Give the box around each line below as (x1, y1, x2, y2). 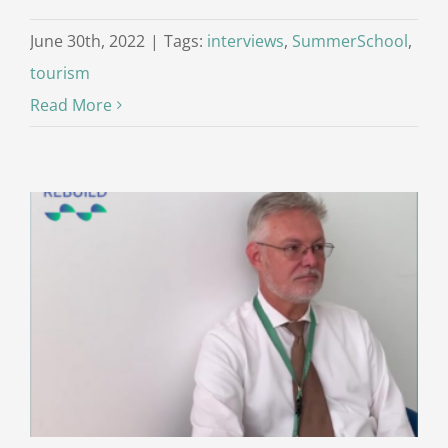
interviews (207, 29, 284, 52)
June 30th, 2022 (30, 29, 145, 52)
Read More (30, 93, 112, 116)
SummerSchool (292, 29, 408, 52)
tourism (30, 61, 90, 84)
